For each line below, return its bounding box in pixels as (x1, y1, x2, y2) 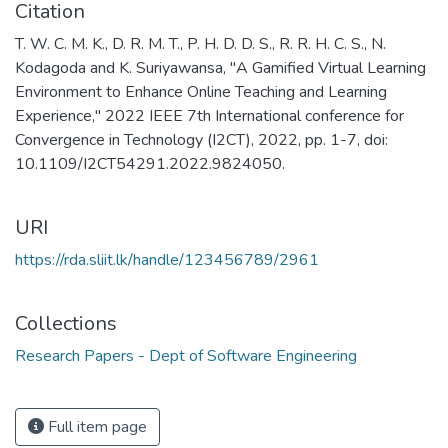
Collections (15, 310, 117, 337)
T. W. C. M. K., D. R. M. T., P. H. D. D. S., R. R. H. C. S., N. (15, 33, 386, 55)
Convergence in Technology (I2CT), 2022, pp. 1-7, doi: (15, 129, 388, 151)
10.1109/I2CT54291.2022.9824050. (15, 153, 285, 175)
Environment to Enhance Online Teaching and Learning (15, 81, 387, 103)
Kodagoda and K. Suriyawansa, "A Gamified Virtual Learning (15, 57, 426, 79)
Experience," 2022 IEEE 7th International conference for (15, 105, 404, 127)
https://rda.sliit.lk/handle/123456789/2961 (15, 249, 319, 271)
